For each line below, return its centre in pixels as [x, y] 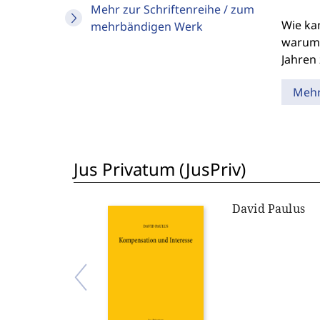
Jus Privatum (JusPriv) [160, 169]
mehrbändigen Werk [147, 26]
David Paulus [269, 209]
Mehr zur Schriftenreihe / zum [172, 9]
